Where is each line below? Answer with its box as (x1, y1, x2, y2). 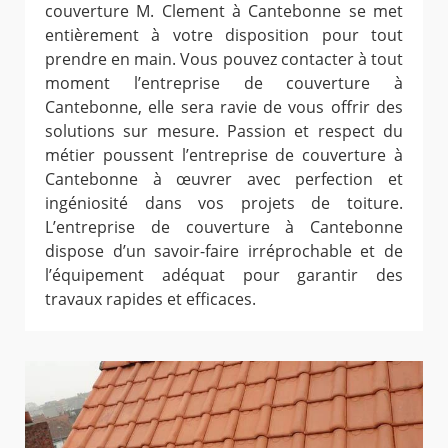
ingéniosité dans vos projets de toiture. (45, 192, 403, 215)
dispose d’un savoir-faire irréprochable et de (45, 240, 403, 263)
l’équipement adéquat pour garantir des (45, 264, 403, 287)
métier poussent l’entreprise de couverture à (45, 144, 403, 167)
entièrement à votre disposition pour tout (45, 24, 403, 47)
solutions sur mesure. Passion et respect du (45, 120, 403, 143)
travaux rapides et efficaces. (45, 288, 256, 311)
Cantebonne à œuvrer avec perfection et (45, 168, 403, 191)
